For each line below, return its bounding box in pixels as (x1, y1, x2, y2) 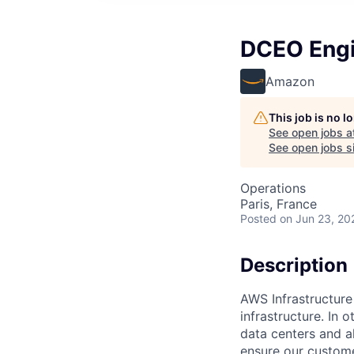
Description (240, 254, 348, 277)
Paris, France (240, 196, 317, 212)
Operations (240, 180, 306, 196)
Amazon (265, 73, 314, 89)
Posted (240, 212, 277, 225)
